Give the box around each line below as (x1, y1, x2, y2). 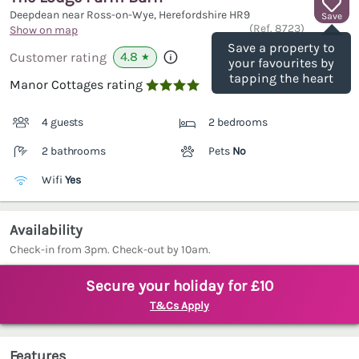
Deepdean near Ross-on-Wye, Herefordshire (10, 8, 229, 22)
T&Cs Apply (150, 299, 209, 313)
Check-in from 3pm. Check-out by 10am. (10, 243, 211, 257)
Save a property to (228, 40, 335, 56)
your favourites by (228, 55, 334, 71)
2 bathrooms (42, 144, 106, 159)
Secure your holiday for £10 (86, 277, 273, 296)
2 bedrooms (208, 115, 268, 130)
